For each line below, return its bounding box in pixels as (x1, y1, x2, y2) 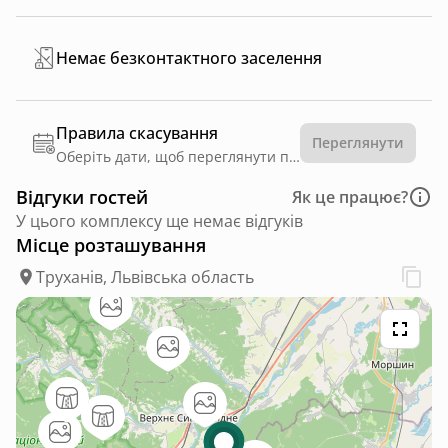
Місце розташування (16, 232, 206, 257)
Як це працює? (292, 185, 408, 208)
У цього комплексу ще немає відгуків (16, 209, 303, 232)
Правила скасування (56, 121, 218, 144)
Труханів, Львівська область (36, 265, 254, 288)
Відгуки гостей (16, 184, 148, 209)
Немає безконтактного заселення (56, 47, 322, 70)
